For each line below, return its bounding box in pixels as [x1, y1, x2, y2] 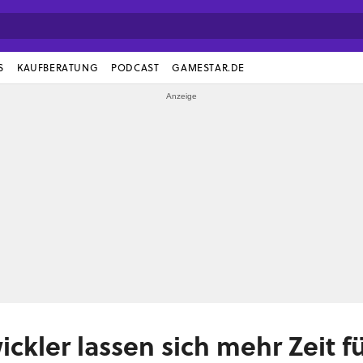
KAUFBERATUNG [17, 61, 99, 75]
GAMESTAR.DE [172, 61, 246, 75]
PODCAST [111, 61, 160, 75]
